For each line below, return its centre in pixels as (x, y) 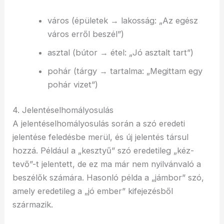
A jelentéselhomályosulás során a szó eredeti (99, 124)
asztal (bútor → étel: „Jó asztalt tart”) (120, 52)
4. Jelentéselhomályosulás (63, 110)
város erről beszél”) (85, 34)
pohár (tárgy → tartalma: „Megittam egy (125, 71)
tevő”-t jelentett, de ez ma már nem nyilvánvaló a (107, 164)
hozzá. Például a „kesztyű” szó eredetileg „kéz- (103, 151)
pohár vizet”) (72, 84)
